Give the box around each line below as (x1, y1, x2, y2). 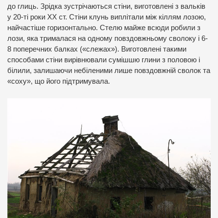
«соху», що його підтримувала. (7, 77, 110, 85)
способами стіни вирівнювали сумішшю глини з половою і (7, 55, 200, 64)
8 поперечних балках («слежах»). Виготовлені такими (7, 45, 186, 53)
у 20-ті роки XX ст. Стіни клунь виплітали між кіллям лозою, (7, 13, 206, 21)
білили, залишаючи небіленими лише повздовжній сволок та (7, 66, 210, 74)
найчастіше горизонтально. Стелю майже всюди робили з (7, 23, 200, 32)
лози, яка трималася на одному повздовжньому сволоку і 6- (7, 34, 208, 42)
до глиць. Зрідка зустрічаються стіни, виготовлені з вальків (7, 2, 205, 10)
